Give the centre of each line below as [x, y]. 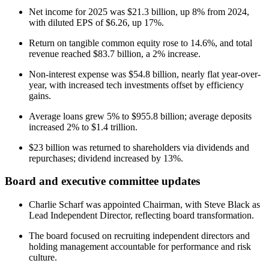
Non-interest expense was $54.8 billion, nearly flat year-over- [145, 74]
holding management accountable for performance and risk [140, 246]
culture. [43, 257]
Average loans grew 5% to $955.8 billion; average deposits [140, 116]
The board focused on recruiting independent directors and [139, 236]
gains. [40, 95]
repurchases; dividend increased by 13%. [106, 158]
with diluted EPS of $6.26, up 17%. [96, 22]
